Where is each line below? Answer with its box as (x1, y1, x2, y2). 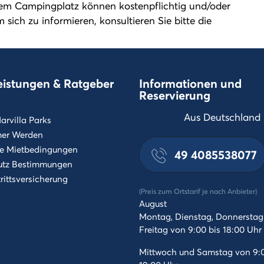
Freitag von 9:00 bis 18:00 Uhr (139, 223, 262, 235)
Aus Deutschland (184, 110, 260, 124)
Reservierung (139, 87, 210, 103)
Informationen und (139, 75, 242, 91)
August (139, 197, 167, 209)
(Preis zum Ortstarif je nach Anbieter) (139, 187, 257, 196)
